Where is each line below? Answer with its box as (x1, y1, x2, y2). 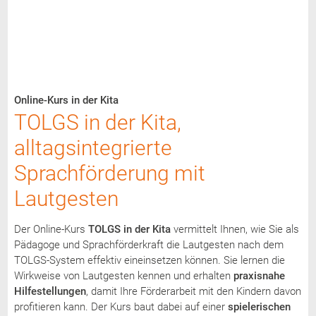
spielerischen (227, 300, 291, 313)
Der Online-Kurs (13, 222, 88, 236)
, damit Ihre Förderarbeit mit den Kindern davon (85, 284, 301, 298)
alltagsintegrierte (13, 135, 173, 160)
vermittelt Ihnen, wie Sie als (170, 222, 299, 236)
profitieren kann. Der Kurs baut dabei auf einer (13, 300, 228, 313)
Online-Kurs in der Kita (13, 93, 119, 107)
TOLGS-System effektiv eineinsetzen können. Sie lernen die (13, 253, 285, 267)
